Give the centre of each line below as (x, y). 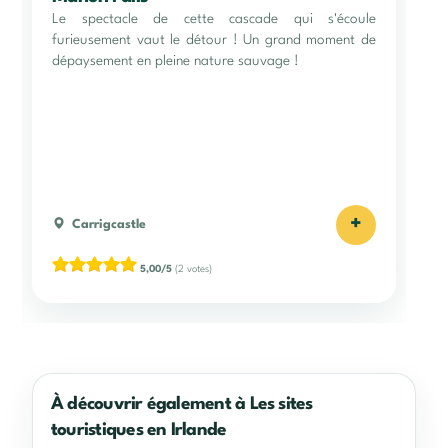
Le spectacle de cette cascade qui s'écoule (214, 18)
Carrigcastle (109, 224)
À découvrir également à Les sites (182, 404)
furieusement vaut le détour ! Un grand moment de (214, 39)
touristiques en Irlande (139, 430)
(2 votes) (192, 268)
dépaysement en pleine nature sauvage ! (175, 60)
